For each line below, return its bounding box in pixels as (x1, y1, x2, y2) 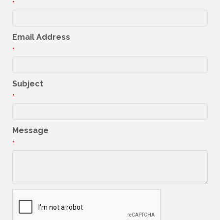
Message (12, 126, 49, 136)
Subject (12, 79, 43, 89)
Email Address (12, 32, 70, 42)
